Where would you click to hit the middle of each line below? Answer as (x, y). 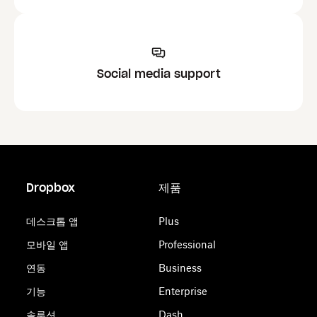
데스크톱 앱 (53, 221)
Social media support (158, 74)
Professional (187, 244)
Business (180, 268)
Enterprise (183, 291)
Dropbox (51, 188)
